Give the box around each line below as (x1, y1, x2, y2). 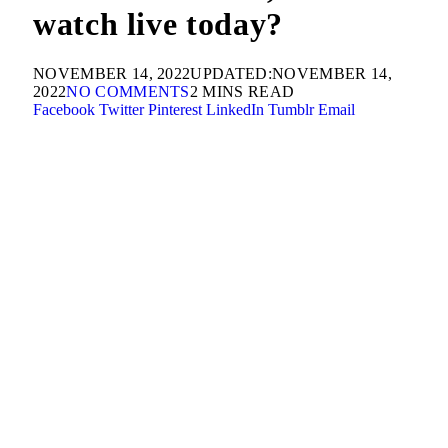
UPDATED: (190, 64, 273, 82)
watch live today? (33, 6, 283, 43)
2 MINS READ (189, 82, 295, 100)
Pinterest (148, 100, 202, 118)
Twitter (99, 100, 144, 118)
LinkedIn (206, 100, 264, 118)
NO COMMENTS (66, 82, 190, 100)
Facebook (33, 100, 95, 118)
